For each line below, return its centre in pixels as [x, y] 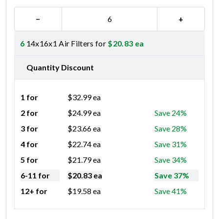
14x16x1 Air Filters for [66, 43]
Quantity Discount [60, 67]
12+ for [34, 191]
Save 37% [172, 175]
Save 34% [171, 159]
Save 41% [171, 191]
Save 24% [171, 112]
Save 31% [171, 144]
